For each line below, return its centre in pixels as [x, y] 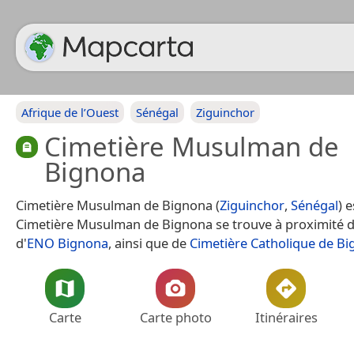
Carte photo [175, 317]
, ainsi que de [149, 243]
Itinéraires [286, 317]
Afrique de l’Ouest [70, 112]
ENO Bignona [68, 243]
